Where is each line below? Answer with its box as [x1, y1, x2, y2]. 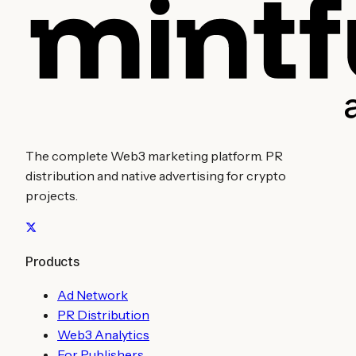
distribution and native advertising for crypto [25, 167, 286, 184]
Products [25, 253, 79, 270]
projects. [25, 187, 78, 203]
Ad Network [57, 287, 128, 304]
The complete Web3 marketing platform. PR [25, 147, 283, 164]
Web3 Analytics [57, 327, 149, 343]
